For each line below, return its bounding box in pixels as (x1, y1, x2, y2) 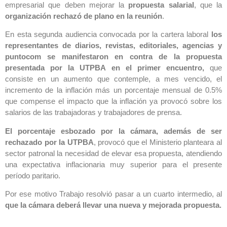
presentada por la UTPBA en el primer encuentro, (5, 63, 204, 72)
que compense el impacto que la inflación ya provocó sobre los (5, 97, 222, 106)
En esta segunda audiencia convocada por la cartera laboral (5, 30, 211, 39)
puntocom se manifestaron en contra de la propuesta (5, 52, 222, 61)
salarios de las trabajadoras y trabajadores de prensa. (5, 108, 182, 117)
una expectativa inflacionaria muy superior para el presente (5, 160, 222, 169)
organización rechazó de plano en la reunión (5, 12, 162, 20)
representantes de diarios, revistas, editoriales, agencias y (5, 41, 222, 50)
